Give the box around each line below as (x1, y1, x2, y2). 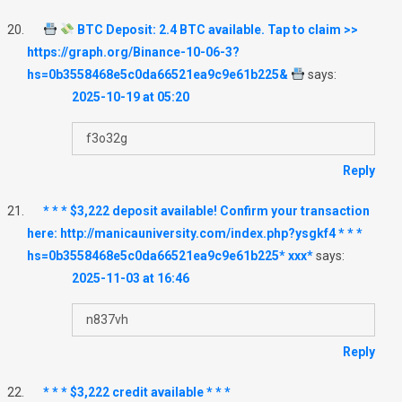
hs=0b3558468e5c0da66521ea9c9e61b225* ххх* (27, 248, 313, 263)
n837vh (86, 311, 128, 327)
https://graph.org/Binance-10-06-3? (27, 44, 240, 59)
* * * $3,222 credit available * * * (43, 384, 231, 399)
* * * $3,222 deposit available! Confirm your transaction (43, 203, 370, 218)
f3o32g (86, 130, 127, 145)
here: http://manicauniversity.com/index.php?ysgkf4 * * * (27, 225, 363, 240)
